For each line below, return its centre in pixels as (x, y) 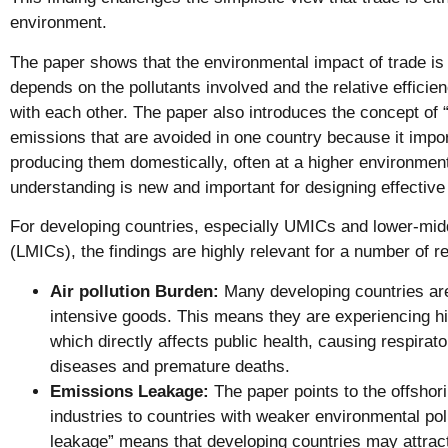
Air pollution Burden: (134, 291)
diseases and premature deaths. (170, 366)
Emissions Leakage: (129, 391)
